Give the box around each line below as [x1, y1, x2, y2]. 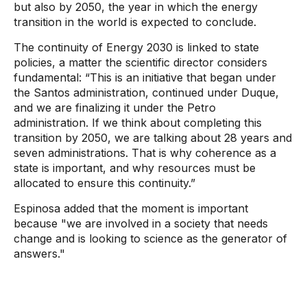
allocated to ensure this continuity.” [14, 176, 195, 190]
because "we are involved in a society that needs [14, 217, 268, 230]
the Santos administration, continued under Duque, [14, 86, 279, 99]
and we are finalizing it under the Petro [14, 101, 216, 114]
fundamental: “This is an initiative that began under [14, 71, 276, 84]
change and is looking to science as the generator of [14, 232, 287, 245]
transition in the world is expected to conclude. [14, 15, 256, 29]
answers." [14, 247, 65, 260]
